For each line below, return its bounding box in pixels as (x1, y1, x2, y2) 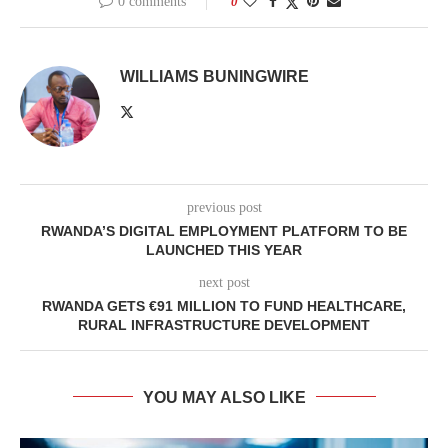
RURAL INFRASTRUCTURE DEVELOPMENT (78, 316, 370, 333)
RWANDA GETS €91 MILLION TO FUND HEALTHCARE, (42, 297, 406, 314)
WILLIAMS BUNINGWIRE (120, 68, 309, 86)
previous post (186, 199, 262, 215)
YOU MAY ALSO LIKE (142, 388, 306, 406)
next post (198, 274, 250, 290)
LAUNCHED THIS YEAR (146, 241, 302, 258)
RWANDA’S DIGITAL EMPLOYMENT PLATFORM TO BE (41, 222, 407, 239)
